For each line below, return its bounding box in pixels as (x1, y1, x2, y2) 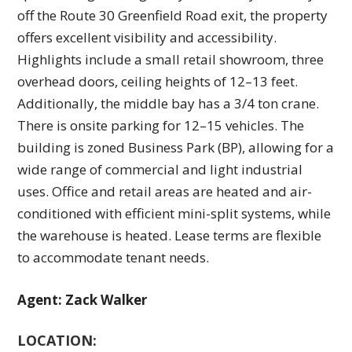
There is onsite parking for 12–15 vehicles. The (17, 116, 305, 135)
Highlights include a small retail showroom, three (17, 50, 324, 69)
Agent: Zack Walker (17, 291, 148, 310)
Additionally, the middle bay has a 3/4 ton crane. (17, 94, 320, 113)
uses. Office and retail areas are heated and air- (17, 182, 313, 201)
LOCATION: (17, 331, 97, 350)
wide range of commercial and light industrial (17, 160, 303, 179)
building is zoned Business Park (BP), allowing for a (17, 138, 335, 157)
